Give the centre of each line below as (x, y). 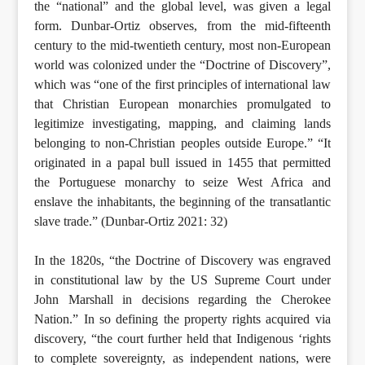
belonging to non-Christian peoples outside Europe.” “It (182, 143)
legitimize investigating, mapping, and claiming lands (182, 123)
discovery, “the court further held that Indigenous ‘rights (182, 338)
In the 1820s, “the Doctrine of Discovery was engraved (182, 260)
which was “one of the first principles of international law (182, 84)
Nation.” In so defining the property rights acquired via (182, 319)
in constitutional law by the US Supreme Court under (182, 279)
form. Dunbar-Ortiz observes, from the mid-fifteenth (182, 25)
